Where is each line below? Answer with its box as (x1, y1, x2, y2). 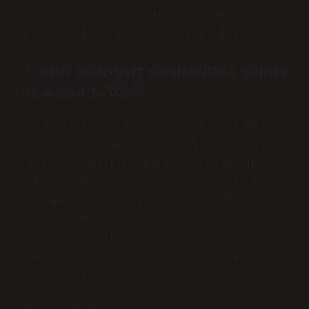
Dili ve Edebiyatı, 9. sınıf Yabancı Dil (19, 213, 288, 226)
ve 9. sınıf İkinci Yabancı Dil (19, 232, 226, 244)
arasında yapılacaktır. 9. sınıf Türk (19, 195, 268, 207)
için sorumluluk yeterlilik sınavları (19, 139, 268, 151)
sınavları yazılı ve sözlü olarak (19, 250, 240, 263)
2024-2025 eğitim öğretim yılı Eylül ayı (19, 157, 288, 170)
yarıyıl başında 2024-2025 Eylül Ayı (19, 10, 261, 22)
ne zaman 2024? (19, 80, 143, 101)
